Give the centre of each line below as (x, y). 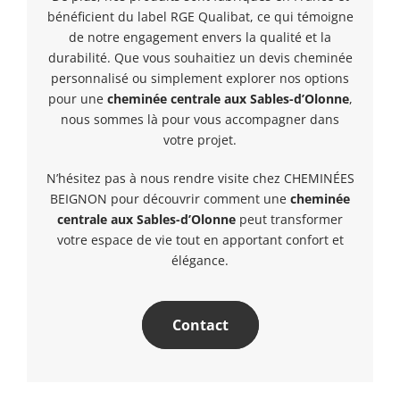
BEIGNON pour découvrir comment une (170, 198)
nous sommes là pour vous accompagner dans (200, 119)
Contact (200, 325)
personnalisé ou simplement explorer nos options (200, 78)
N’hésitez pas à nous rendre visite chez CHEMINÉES (200, 178)
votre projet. (200, 139)
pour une (77, 98)
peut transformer (289, 219)
